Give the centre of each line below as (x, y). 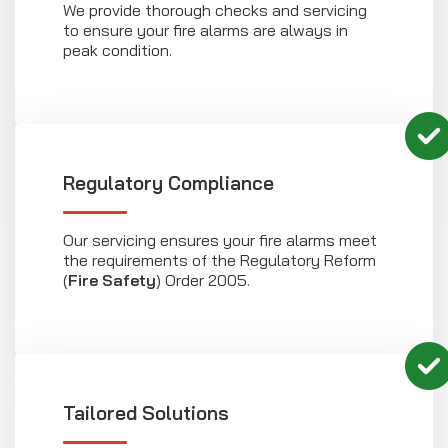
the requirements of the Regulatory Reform (219, 259)
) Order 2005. (203, 279)
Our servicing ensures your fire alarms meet (220, 239)
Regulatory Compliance (168, 182)
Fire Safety (112, 279)
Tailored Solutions (146, 412)
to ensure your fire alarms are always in (205, 29)
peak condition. (117, 49)
